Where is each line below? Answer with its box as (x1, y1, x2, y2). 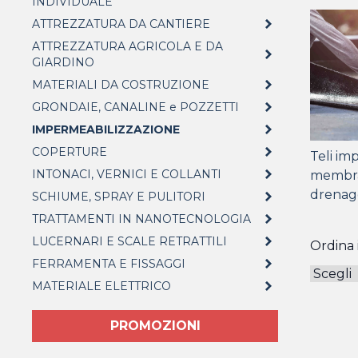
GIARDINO (32, 55, 94, 70)
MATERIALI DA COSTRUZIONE (32, 78, 209, 92)
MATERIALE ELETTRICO (32, 279, 171, 293)
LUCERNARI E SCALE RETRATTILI (32, 234, 227, 249)
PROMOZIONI (109, 318, 201, 333)
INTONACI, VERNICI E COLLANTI (32, 167, 221, 181)
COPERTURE (32, 145, 107, 159)
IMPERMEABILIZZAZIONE (32, 122, 180, 137)
